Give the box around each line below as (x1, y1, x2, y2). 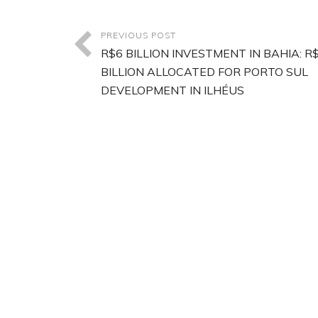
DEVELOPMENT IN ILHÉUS (101, 83, 244, 97)
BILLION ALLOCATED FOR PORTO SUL (101, 65, 308, 79)
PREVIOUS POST (101, 30, 176, 40)
